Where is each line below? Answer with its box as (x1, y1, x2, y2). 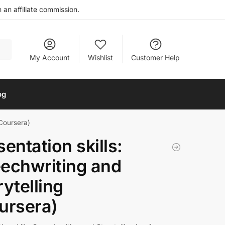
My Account (30, 53, 70, 62)
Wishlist (88, 53, 114, 62)
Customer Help (131, 53, 180, 62)
